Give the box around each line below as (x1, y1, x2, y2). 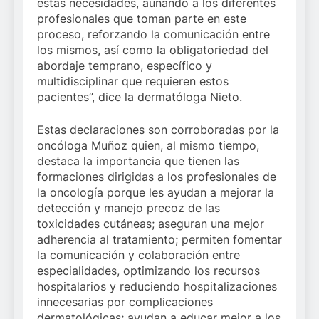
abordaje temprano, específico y (37, 58, 212, 73)
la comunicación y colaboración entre (37, 248, 240, 263)
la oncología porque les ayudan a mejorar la (37, 185, 274, 200)
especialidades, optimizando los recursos (37, 263, 260, 278)
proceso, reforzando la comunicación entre (37, 27, 270, 42)
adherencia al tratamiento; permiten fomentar (37, 232, 282, 247)
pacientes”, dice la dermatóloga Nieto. (37, 90, 242, 105)
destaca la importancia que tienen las (37, 154, 239, 169)
